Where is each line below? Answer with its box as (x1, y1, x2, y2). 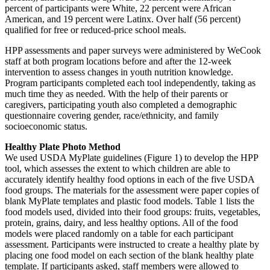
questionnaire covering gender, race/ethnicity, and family (5, 110, 219, 121)
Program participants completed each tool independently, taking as (5, 78, 256, 89)
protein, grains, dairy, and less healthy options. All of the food (5, 218, 238, 228)
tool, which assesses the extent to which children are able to (5, 163, 230, 174)
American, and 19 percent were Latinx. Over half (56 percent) (5, 14, 240, 25)
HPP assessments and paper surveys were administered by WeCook (5, 45, 261, 56)
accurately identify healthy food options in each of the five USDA (5, 174, 254, 185)
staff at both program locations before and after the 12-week (5, 56, 231, 67)
